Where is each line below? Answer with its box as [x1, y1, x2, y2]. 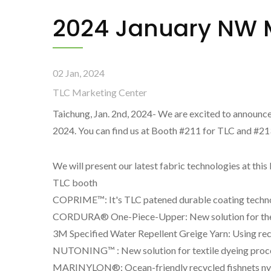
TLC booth [53, 177, 97, 188]
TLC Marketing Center [53, 87, 147, 98]
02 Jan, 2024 [53, 67, 105, 79]
